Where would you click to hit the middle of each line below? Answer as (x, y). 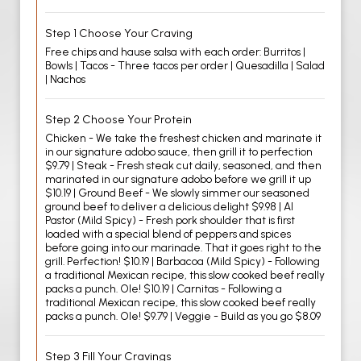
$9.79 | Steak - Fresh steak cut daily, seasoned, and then (183, 165)
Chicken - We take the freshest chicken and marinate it (183, 138)
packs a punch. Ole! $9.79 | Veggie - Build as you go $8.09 (183, 316)
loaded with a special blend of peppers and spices (168, 234)
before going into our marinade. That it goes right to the (183, 247)
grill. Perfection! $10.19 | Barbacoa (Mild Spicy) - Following (183, 261)
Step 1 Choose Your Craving (119, 33)
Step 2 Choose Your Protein (118, 119)
